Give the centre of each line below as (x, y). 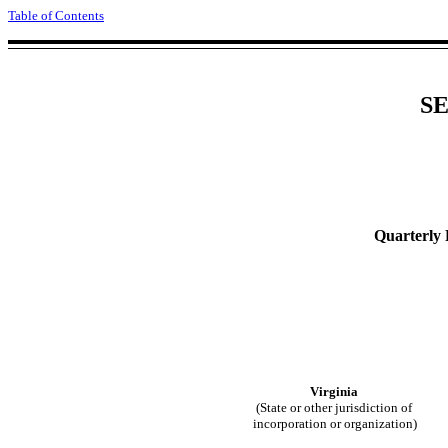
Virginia (333, 391)
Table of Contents (56, 15)
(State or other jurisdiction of (333, 407)
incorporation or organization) (333, 423)
